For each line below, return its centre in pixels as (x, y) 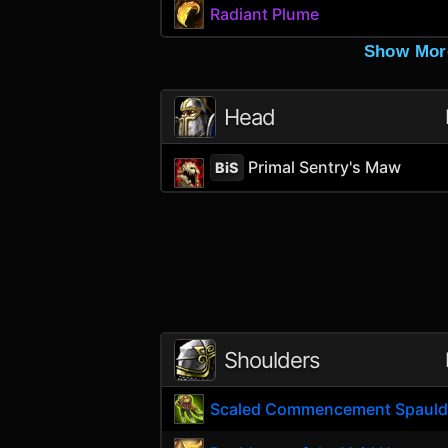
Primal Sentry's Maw (323, 166)
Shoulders (272, 360)
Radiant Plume (265, 14)
